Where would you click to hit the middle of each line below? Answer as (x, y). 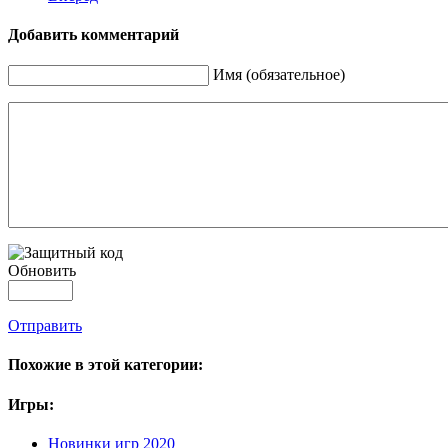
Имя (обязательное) (279, 75)
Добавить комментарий (93, 34)
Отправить (45, 326)
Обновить (42, 271)
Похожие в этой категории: (105, 365)
